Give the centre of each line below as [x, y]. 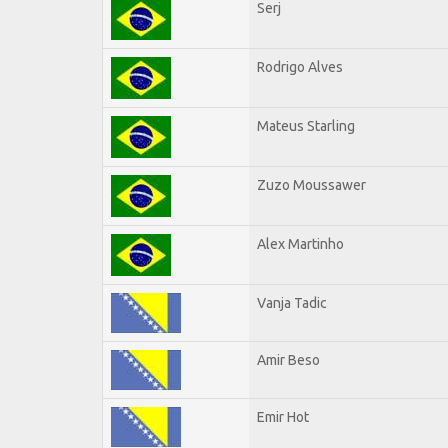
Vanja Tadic [292, 302]
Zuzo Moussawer [311, 184]
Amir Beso [288, 359]
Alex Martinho [300, 243]
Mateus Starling [306, 125]
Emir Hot [283, 416]
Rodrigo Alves [300, 66]
